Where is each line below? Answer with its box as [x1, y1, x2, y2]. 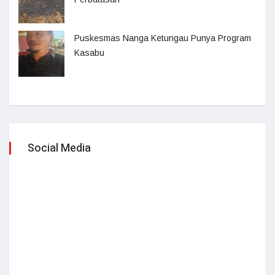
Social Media [28, 140, 91, 157]
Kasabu [74, 48, 104, 58]
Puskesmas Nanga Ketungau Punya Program [74, 33, 251, 43]
